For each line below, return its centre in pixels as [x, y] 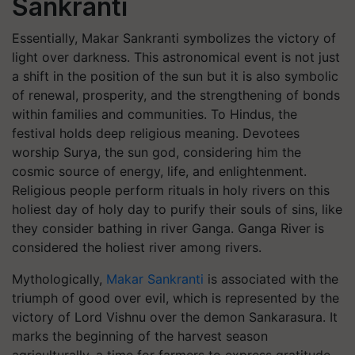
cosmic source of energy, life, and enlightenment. [159, 171]
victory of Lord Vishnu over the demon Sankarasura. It [175, 317]
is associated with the [271, 279]
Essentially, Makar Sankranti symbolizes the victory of [174, 38]
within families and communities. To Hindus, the [155, 114]
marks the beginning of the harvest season [140, 336]
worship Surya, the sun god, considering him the [157, 152]
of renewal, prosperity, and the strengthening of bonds [176, 95]
